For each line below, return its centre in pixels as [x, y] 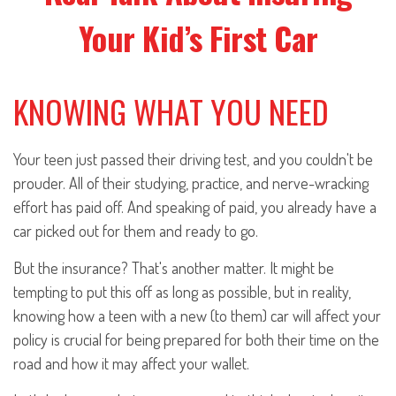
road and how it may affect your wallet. [131, 363]
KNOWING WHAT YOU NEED [171, 111]
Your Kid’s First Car [198, 38]
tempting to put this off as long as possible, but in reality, [182, 292]
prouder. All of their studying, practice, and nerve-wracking [191, 183]
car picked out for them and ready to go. [136, 231]
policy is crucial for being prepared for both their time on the [196, 339]
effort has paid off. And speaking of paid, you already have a [195, 207]
